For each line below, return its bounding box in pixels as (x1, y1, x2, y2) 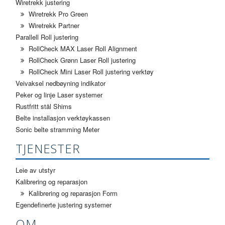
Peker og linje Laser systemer (16, 89, 102, 99)
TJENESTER (16, 140, 80, 157)
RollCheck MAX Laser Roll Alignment (27, 43, 137, 53)
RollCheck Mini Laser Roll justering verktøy (27, 66, 154, 76)
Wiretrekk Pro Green (27, 9, 88, 19)
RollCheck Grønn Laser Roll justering (27, 55, 136, 65)
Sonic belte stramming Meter (16, 124, 99, 134)
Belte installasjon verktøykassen (16, 113, 110, 123)
